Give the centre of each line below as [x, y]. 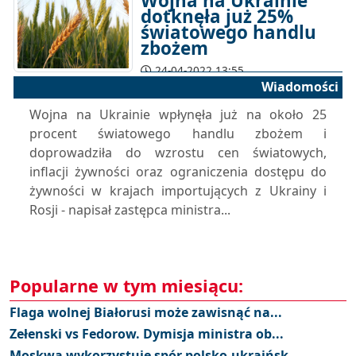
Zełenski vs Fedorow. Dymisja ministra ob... [147, 334]
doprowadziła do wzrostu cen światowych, [178, 153]
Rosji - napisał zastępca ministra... [130, 210]
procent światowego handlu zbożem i [178, 133]
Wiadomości [300, 87]
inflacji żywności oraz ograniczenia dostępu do [178, 172]
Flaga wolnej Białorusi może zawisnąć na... [146, 312]
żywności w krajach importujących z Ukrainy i [178, 191]
